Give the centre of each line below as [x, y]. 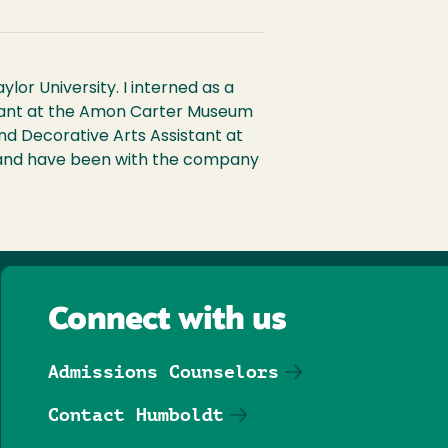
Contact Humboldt [136, 414]
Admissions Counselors [164, 371]
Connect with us [167, 321]
